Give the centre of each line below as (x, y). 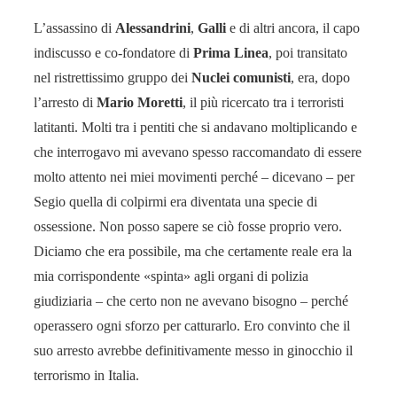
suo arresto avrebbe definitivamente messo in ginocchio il (193, 350)
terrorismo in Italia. (86, 375)
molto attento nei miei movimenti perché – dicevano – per (194, 176)
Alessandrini (153, 27)
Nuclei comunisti (241, 77)
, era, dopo (320, 77)
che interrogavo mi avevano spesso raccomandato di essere (198, 152)
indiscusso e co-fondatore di (113, 52)
